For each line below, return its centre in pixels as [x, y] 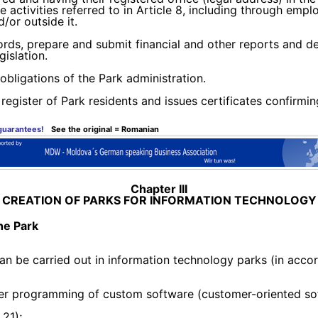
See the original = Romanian [105, 129]
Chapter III [159, 188]
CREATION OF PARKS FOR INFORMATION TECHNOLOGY [159, 200]
